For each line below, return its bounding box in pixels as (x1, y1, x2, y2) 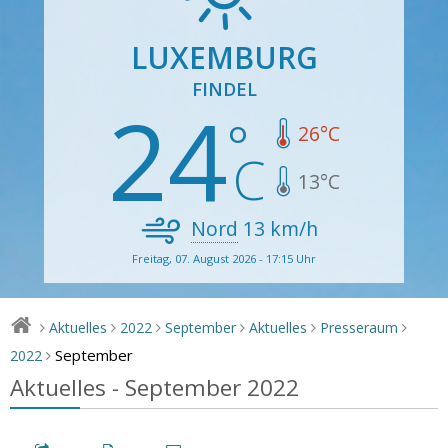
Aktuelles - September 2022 (10, 371, 299, 403)
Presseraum (320, 317, 399, 337)
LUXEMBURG (130, 36, 318, 78)
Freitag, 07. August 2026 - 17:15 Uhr (132, 250, 316, 266)
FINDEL (191, 76, 257, 101)
